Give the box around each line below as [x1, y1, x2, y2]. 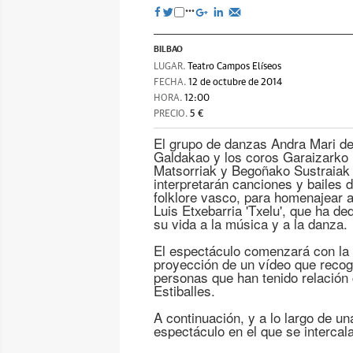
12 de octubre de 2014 [188, 78, 282, 87]
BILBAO [154, 43, 184, 54]
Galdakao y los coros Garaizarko [154, 147, 348, 166]
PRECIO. [154, 110, 190, 119]
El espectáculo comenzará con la [154, 240, 349, 260]
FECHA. [154, 78, 188, 87]
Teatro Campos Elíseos [188, 62, 281, 72]
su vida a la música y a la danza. [154, 214, 347, 233]
